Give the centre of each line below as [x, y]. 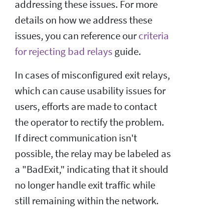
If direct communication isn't [76, 138]
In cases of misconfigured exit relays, [92, 75]
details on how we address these [83, 20]
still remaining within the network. [87, 201]
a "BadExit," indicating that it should [92, 169]
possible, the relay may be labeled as [93, 153]
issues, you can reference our [77, 36]
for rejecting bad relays [64, 51]
